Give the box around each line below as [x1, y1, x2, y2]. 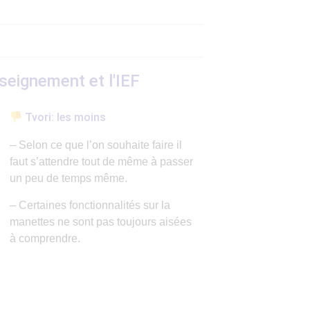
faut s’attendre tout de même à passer [10, 156, 193, 168]
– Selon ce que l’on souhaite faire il [10, 139, 182, 152]
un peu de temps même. [10, 172, 127, 185]
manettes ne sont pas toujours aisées [10, 215, 192, 228]
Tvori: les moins [22, 111, 107, 125]
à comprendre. [10, 232, 83, 244]
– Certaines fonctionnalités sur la [10, 199, 170, 211]
